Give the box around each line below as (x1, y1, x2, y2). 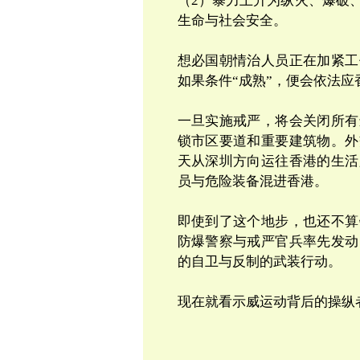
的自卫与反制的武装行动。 (177, 254, 342, 269)
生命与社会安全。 (177, 13, 287, 28)
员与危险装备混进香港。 (177, 174, 328, 189)
